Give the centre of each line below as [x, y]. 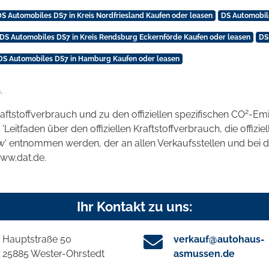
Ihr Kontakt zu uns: [134, 207]
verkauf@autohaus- [219, 240]
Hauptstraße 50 [37, 240]
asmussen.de [204, 254]
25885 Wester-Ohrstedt [53, 254]
